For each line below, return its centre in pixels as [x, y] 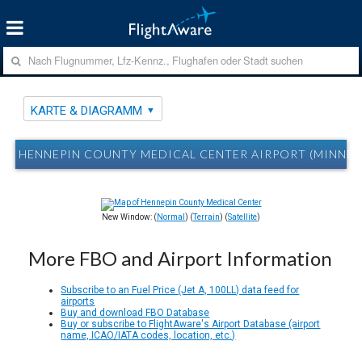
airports [78, 301]
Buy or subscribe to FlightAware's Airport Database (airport [191, 324]
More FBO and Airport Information [181, 258]
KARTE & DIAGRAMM [87, 110]
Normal [171, 217]
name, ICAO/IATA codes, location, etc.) [148, 335]
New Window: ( [129, 217]
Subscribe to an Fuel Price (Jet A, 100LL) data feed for [180, 290]
